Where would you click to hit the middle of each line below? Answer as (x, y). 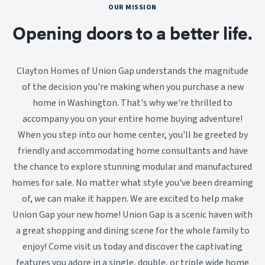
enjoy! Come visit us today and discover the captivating (132, 247)
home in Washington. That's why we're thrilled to (132, 103)
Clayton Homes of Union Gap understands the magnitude (132, 71)
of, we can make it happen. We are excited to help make (132, 199)
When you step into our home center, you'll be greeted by (132, 135)
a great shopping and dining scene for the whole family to (132, 231)
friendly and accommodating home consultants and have (132, 151)
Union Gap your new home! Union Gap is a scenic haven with (132, 215)
